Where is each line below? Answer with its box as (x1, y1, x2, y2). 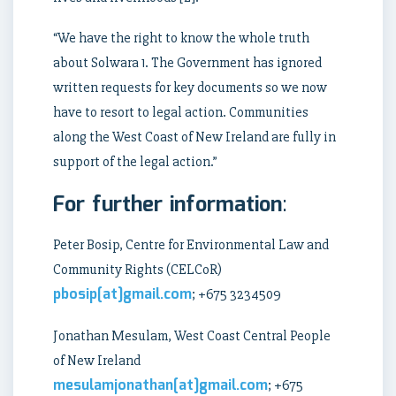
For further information (53, 188, 282, 223)
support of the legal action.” (53, 153, 217, 171)
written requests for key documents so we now (53, 79, 327, 97)
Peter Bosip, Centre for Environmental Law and (53, 236, 329, 255)
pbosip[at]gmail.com (53, 284, 192, 307)
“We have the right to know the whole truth (53, 29, 309, 48)
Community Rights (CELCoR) (53, 261, 222, 279)
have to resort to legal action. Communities (53, 103, 308, 122)
